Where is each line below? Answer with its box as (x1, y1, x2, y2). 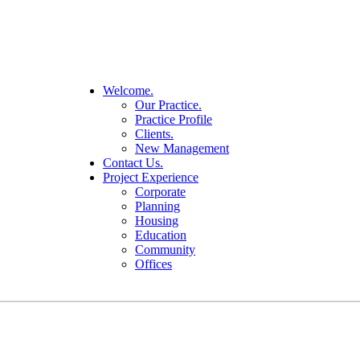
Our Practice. (135, 98, 202, 112)
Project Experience (103, 170, 198, 184)
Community (135, 243, 195, 256)
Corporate (135, 185, 186, 198)
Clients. (135, 127, 174, 141)
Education (135, 228, 186, 242)
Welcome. (103, 84, 153, 97)
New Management (135, 141, 229, 155)
